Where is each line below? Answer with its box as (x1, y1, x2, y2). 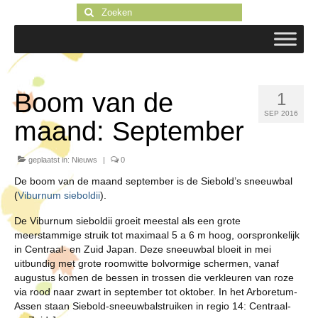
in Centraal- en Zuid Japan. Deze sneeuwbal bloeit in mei (14, 243, 271, 255)
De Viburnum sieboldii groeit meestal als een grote (14, 215, 241, 226)
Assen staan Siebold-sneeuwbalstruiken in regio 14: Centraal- (14, 300, 291, 312)
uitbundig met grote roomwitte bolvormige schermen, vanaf (14, 258, 279, 269)
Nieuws (72, 155, 97, 164)
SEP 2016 (264, 109, 298, 117)
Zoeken (75, 4, 112, 16)
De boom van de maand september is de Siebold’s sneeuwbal (14, 175, 292, 187)
